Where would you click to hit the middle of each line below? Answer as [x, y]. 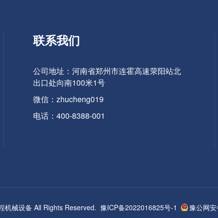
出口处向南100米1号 [69, 82]
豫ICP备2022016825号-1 [139, 207]
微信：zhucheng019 [69, 99]
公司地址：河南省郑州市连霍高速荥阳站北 [107, 71]
